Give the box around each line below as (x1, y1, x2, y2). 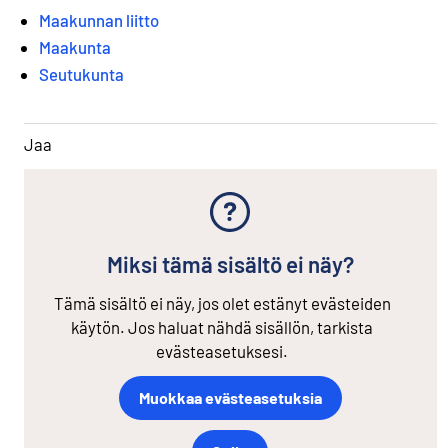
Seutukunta (39, 64, 124, 85)
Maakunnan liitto (39, 10, 159, 31)
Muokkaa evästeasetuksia (138, 388, 322, 408)
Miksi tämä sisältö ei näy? (106, 250, 354, 277)
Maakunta (39, 37, 111, 58)
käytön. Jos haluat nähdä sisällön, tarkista (71, 316, 373, 337)
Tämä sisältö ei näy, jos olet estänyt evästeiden (53, 292, 391, 313)
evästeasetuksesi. (156, 340, 288, 361)
